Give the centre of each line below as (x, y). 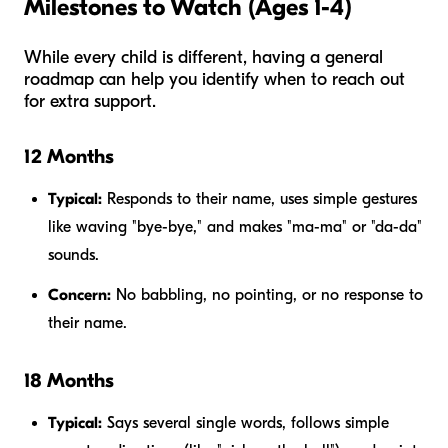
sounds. (73, 254)
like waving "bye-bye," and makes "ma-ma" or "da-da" (235, 226)
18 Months (69, 380)
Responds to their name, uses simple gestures (259, 198)
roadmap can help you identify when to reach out (214, 79)
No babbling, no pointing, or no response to (267, 294)
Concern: (79, 294)
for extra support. (90, 101)
